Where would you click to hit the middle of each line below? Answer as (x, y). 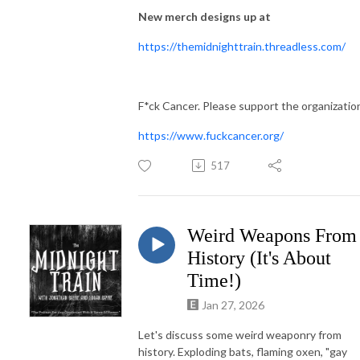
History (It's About (259, 258)
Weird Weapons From (272, 235)
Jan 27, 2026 (233, 305)
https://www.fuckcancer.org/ (211, 135)
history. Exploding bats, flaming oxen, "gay (243, 351)
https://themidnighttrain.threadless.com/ (242, 46)
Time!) (214, 280)
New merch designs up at (205, 16)
